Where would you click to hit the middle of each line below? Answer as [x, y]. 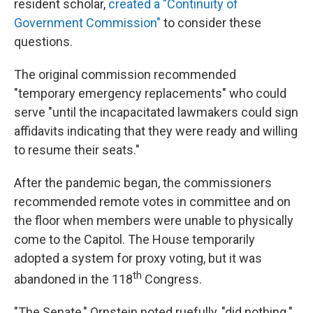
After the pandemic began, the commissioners [143, 183]
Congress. [172, 279]
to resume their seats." [77, 150]
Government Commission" [87, 23]
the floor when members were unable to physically [154, 221]
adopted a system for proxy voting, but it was [138, 259]
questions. [43, 42]
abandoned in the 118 [73, 279]
